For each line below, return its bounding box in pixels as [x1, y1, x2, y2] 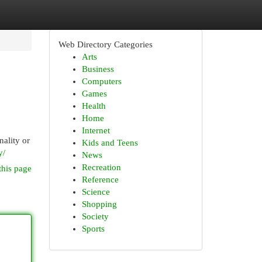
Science [81, 187, 110, 196]
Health [81, 101, 106, 111]
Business [81, 64, 114, 74]
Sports [81, 224, 105, 233]
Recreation [81, 163, 121, 172]
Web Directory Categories [58, 40, 153, 49]
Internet [81, 126, 110, 135]
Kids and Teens [81, 138, 138, 147]
